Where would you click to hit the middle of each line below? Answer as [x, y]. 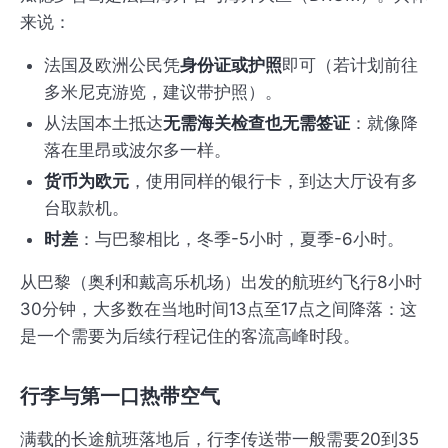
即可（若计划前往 [350, 65]
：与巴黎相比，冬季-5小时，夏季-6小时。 [241, 239]
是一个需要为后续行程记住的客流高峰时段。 [190, 336]
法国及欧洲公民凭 [112, 65]
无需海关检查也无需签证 [256, 123]
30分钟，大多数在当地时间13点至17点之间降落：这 [218, 309]
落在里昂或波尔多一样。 [137, 150]
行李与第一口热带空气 [120, 396]
